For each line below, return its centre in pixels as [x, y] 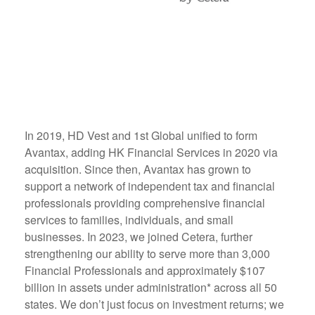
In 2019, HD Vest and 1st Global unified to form [141, 136]
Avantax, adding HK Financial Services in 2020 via [151, 153]
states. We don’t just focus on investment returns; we [154, 304]
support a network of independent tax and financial [150, 186]
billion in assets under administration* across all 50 [151, 288]
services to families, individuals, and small [129, 220]
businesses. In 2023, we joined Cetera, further [139, 237]
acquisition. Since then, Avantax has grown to [138, 169]
